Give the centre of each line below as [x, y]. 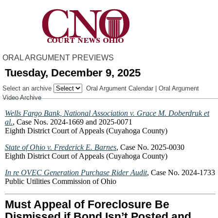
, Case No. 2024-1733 [181, 173]
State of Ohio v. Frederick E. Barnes [61, 147]
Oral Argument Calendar [120, 88]
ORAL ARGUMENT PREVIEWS [58, 58]
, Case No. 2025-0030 [150, 147]
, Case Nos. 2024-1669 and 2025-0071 [73, 122]
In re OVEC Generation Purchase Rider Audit [76, 173]
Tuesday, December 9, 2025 [73, 73]
